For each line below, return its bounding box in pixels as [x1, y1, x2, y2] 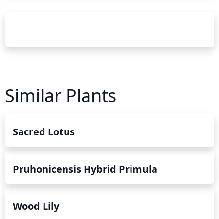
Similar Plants [5, 83, 116, 108]
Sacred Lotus [13, 125, 75, 138]
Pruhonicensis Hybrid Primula [13, 162, 157, 175]
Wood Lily [13, 199, 59, 213]
